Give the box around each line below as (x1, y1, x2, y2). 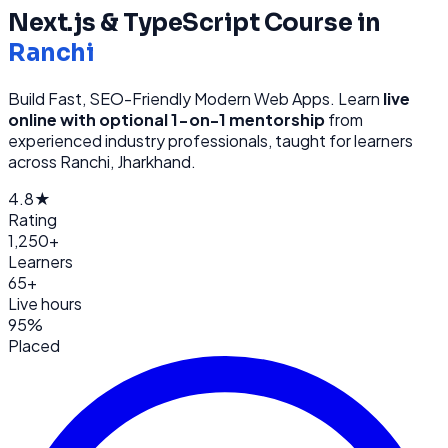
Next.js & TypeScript (8, 7, 260, 38)
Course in (259, 7, 381, 38)
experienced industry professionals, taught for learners (8, 129, 413, 151)
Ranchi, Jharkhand (60, 150, 191, 172)
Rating (8, 208, 57, 230)
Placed (8, 334, 60, 356)
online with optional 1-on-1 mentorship (8, 108, 325, 130)
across (8, 150, 60, 172)
